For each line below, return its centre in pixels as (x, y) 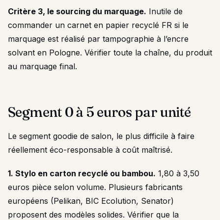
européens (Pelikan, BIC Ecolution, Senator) (91, 201)
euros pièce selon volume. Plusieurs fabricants (95, 187)
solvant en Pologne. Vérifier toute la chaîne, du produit (110, 53)
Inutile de (165, 11)
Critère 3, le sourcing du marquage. (77, 11)
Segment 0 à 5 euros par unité (99, 112)
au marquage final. (42, 66)
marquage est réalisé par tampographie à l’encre (98, 39)
